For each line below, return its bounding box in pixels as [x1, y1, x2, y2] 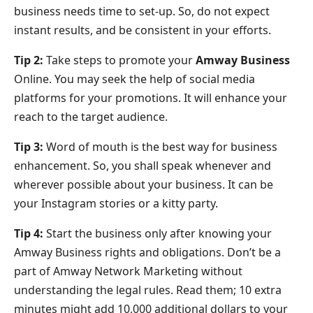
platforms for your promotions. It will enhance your [14, 90, 287, 106]
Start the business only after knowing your [43, 226, 272, 242]
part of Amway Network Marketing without [14, 263, 242, 279]
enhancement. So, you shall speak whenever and [14, 158, 271, 174]
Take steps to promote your [43, 52, 196, 68]
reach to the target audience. [14, 109, 168, 125]
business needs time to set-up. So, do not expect [14, 3, 270, 20]
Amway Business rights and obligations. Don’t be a [14, 245, 281, 261]
